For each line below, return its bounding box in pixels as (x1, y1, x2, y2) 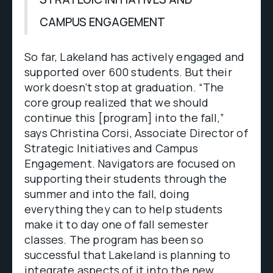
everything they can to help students (24, 202, 223, 216)
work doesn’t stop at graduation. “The (24, 80, 224, 94)
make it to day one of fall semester (24, 217, 209, 232)
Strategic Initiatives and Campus (24, 141, 198, 155)
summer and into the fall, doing (24, 186, 190, 201)
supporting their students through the (24, 171, 227, 186)
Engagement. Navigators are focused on (24, 156, 236, 171)
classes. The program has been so (24, 232, 204, 247)
